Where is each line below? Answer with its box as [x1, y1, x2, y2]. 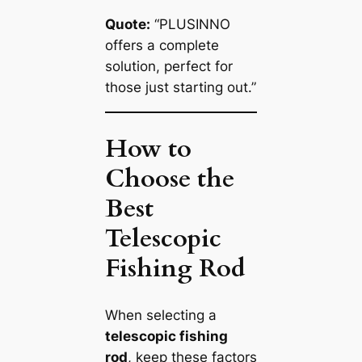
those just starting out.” [104, 79, 256, 96]
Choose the [104, 161, 234, 196]
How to [104, 131, 192, 166]
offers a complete [104, 37, 219, 54]
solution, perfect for [104, 58, 233, 75]
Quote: [104, 16, 150, 33]
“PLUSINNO [149, 16, 230, 33]
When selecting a [104, 306, 217, 323]
